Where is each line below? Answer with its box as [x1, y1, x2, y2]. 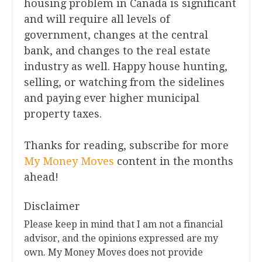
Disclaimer [24, 200, 80, 213]
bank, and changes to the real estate [24, 44, 211, 57]
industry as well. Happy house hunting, [24, 60, 227, 73]
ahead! [24, 171, 58, 184]
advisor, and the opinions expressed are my [24, 233, 218, 244]
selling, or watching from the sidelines [24, 76, 225, 89]
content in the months [114, 155, 233, 168]
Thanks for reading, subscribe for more [24, 139, 229, 152]
